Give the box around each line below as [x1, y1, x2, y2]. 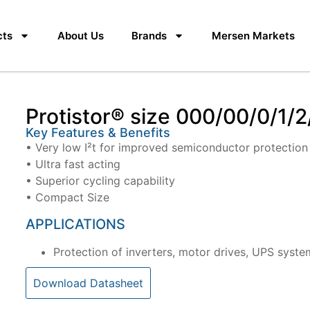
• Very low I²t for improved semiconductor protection [26, 140, 309, 155]
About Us [57, 28, 104, 42]
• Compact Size [26, 190, 110, 205]
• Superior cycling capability [26, 174, 176, 188]
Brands [131, 28, 167, 42]
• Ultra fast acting [26, 157, 121, 172]
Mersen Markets [211, 28, 295, 42]
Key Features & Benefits [26, 125, 171, 140]
